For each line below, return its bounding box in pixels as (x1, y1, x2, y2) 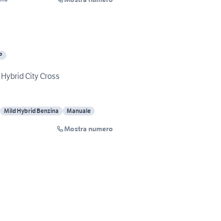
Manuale (67, 107, 91, 115)
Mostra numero (64, 124, 113, 134)
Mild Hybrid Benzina (4, 107, 59, 115)
